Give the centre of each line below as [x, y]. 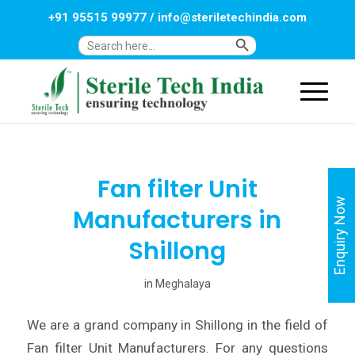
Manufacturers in [177, 220]
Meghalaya [183, 284]
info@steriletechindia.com [232, 17]
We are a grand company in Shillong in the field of [177, 324]
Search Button [270, 38]
